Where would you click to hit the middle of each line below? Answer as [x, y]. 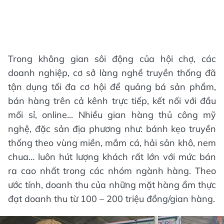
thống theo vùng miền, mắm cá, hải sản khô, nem [112, 142]
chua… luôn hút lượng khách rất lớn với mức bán [112, 156]
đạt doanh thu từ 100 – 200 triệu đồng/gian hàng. [111, 198]
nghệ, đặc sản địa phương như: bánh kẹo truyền [112, 128]
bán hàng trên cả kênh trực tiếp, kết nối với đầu [112, 100]
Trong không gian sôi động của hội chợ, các [112, 58]
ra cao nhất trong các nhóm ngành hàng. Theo [112, 170]
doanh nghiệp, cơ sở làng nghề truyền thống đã [112, 72]
